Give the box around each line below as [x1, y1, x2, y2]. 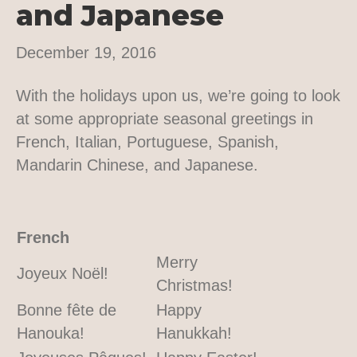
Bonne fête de [17, 300, 116, 319]
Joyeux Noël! [17, 264, 108, 282]
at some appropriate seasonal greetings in [16, 109, 313, 127]
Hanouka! [17, 324, 84, 342]
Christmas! [156, 276, 233, 294]
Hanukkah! [156, 324, 232, 342]
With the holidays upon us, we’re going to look [16, 86, 340, 104]
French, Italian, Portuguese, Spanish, [16, 132, 279, 151]
